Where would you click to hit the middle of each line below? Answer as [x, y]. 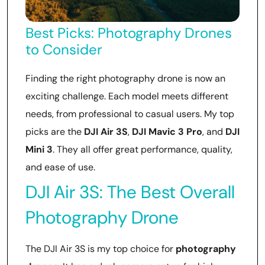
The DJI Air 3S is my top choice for [101, 248]
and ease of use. [60, 167]
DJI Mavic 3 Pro [167, 131]
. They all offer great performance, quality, [143, 149]
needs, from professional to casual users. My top [130, 114]
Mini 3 [39, 149]
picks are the [55, 131]
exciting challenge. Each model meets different [127, 96]
